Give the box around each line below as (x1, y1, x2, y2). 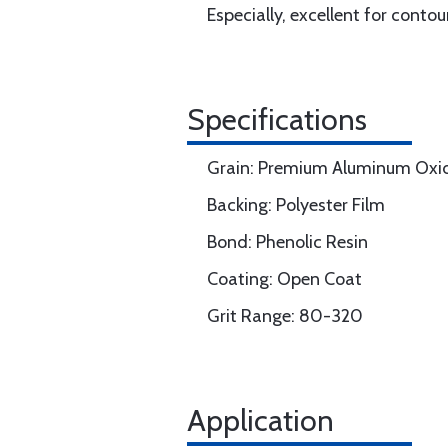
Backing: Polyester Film (207, 194, 385, 216)
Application (187, 402, 334, 439)
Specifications (187, 101, 367, 138)
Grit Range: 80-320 (207, 305, 363, 327)
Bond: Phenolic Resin (207, 231, 368, 253)
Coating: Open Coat (207, 268, 362, 290)
